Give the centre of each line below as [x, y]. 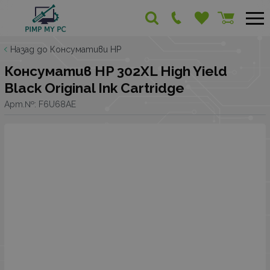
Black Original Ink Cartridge [94, 88]
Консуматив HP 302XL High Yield [116, 71]
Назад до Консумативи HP [66, 49]
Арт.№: [21, 104]
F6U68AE [57, 104]
